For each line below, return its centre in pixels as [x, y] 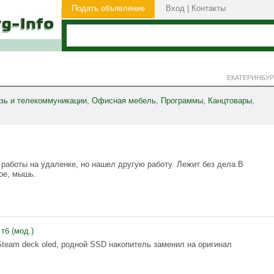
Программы [182, 101]
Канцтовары [230, 101]
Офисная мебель [124, 101]
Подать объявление [108, 8]
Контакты [209, 8]
